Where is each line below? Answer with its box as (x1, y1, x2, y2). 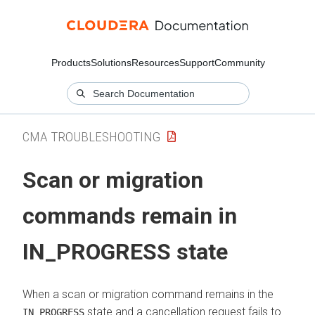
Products (51, 57, 91, 68)
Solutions (91, 57, 131, 68)
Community (214, 57, 265, 68)
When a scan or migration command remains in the (22, 287, 274, 301)
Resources (131, 57, 179, 68)
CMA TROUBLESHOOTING (22, 128, 160, 145)
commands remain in (22, 202, 237, 230)
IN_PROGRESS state (22, 238, 228, 266)
